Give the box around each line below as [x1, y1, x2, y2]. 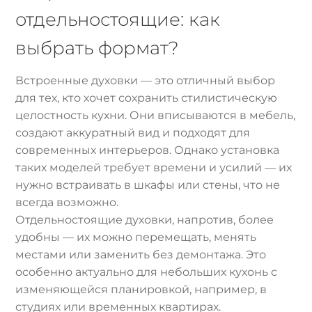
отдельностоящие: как [15, 8, 221, 30]
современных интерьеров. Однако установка [15, 143, 280, 157]
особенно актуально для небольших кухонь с [15, 265, 278, 279]
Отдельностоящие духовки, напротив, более [15, 212, 274, 226]
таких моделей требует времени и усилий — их [15, 160, 292, 174]
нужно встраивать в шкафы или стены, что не [15, 178, 281, 192]
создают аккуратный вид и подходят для [15, 125, 251, 139]
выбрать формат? [15, 36, 180, 58]
